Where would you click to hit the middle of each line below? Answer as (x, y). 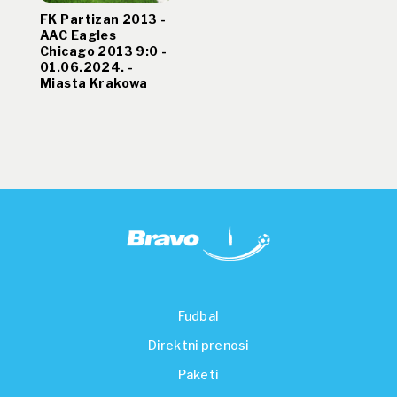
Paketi (198, 375)
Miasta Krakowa (94, 82)
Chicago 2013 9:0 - (104, 51)
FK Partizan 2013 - (103, 19)
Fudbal (198, 316)
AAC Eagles (78, 35)
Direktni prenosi (198, 346)
